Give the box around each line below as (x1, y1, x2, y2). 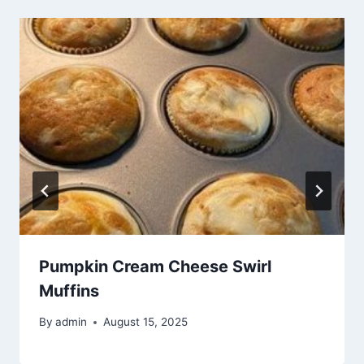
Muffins (39, 280, 99, 301)
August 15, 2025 (103, 315, 188, 329)
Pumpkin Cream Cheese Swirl (39, 256, 271, 276)
